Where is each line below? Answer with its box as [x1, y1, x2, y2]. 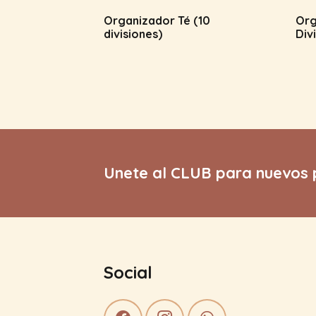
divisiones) [104, 27, 162, 42]
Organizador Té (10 [104, 13, 210, 28]
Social [104, 262, 152, 283]
